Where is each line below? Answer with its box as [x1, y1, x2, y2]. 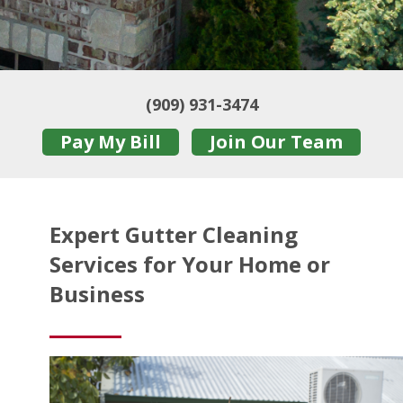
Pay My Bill [59, 130, 161, 154]
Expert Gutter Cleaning [49, 219, 298, 250]
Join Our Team [209, 130, 344, 154]
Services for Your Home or [49, 249, 330, 280]
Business [49, 279, 145, 309]
